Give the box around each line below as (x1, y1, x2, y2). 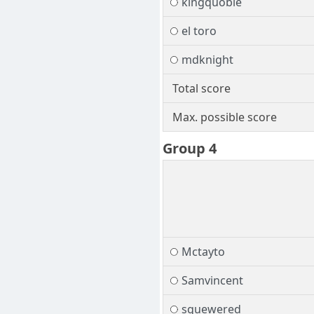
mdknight (181, 52, 233, 68)
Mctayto (181, 244, 225, 260)
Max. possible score (172, 109, 277, 125)
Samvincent (181, 273, 243, 289)
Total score (172, 81, 231, 97)
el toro (181, 23, 217, 39)
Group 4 (163, 139, 217, 158)
